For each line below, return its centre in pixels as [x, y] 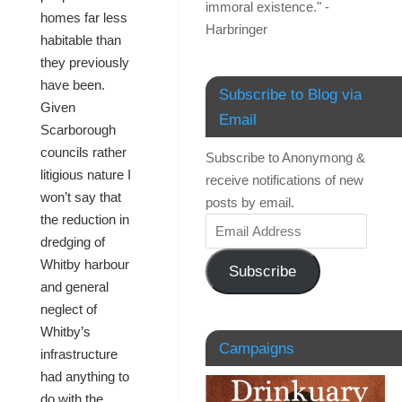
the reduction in [85, 220]
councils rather [83, 153]
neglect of [69, 310]
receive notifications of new [284, 180]
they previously [85, 63]
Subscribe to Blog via [290, 95]
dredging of [73, 242]
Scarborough [78, 130]
